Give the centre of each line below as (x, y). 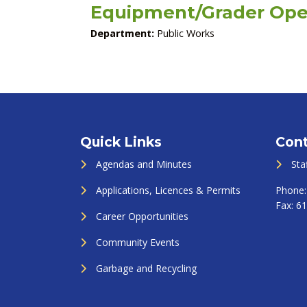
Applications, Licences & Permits (168, 190)
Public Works (184, 33)
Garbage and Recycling (146, 268)
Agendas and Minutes (144, 164)
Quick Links (121, 142)
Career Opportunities (142, 216)
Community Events (138, 242)
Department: (122, 33)
